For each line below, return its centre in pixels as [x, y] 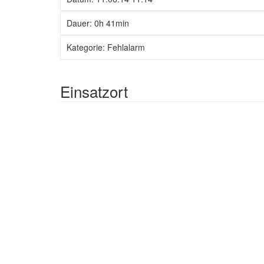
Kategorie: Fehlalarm [106, 47]
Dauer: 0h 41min [98, 23]
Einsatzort [94, 91]
